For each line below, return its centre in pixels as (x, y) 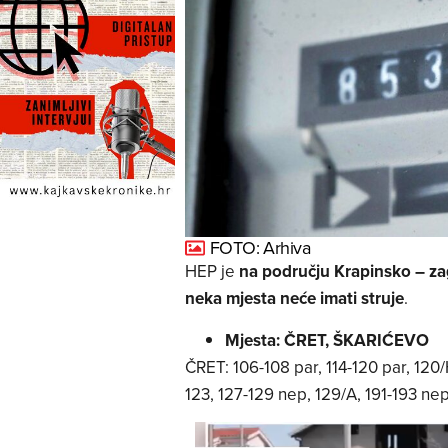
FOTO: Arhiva (260, 248)
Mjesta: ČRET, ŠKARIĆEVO (326, 339)
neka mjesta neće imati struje (294, 298)
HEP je (211, 271)
